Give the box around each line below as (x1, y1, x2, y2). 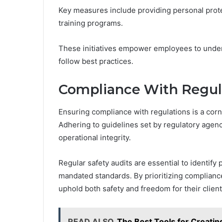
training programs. (58, 18, 123, 28)
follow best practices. (58, 56, 133, 66)
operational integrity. (58, 132, 131, 142)
